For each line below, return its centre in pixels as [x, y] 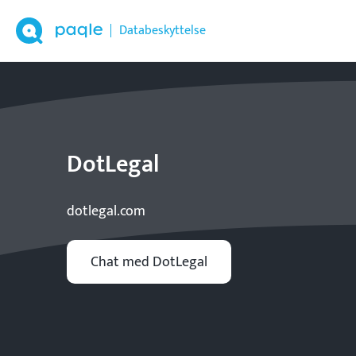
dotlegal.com [106, 212]
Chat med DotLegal [149, 262]
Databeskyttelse [163, 31]
